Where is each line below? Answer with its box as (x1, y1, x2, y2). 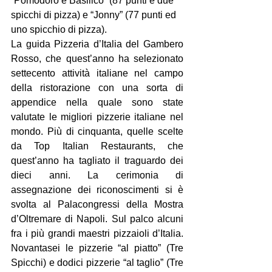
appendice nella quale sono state (11, 97, 183, 107)
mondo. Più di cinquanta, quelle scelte (11, 126, 183, 137)
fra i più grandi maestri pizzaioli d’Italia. (11, 228, 183, 239)
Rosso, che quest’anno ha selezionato (11, 53, 183, 64)
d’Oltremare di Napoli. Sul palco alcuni (11, 214, 183, 224)
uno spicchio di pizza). (11, 24, 107, 35)
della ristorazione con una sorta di (11, 83, 183, 93)
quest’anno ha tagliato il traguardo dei (11, 155, 183, 166)
